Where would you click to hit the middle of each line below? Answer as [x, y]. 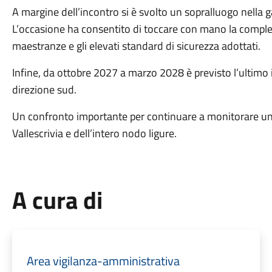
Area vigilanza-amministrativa [103, 261]
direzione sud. [44, 90]
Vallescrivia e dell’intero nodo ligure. [94, 133]
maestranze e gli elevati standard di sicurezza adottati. [136, 46]
